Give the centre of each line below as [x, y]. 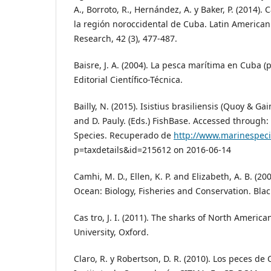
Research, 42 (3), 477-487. [126, 38]
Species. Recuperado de [124, 135]
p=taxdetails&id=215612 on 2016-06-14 [152, 149]
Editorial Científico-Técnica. [128, 79]
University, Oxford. [111, 232]
